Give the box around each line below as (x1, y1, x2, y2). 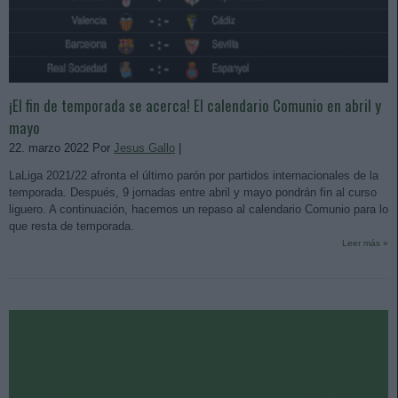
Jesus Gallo (114, 141, 175, 155)
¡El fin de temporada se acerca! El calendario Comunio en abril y (9, 94, 381, 117)
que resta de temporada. (9, 219, 134, 234)
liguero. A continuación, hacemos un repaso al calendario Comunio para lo (9, 203, 388, 217)
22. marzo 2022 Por (9, 141, 114, 155)
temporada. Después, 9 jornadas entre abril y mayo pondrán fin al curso (9, 186, 377, 200)
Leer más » (342, 238, 388, 249)
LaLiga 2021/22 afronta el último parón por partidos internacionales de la (9, 169, 378, 183)
